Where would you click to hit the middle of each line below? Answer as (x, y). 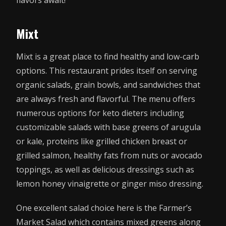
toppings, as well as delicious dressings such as (105, 170)
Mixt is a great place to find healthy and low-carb (108, 57)
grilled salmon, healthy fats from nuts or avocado (109, 156)
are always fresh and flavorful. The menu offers (106, 99)
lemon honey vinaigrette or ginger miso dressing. (110, 184)
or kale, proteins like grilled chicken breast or (102, 142)
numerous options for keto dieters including (100, 113)
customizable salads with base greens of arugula (108, 127)
